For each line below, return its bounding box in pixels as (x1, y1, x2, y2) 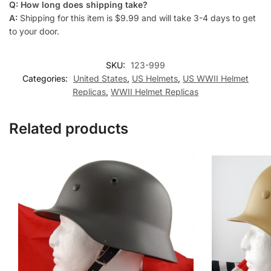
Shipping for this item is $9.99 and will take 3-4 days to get (18, 12, 256, 23)
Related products (9, 119, 128, 137)
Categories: (22, 73, 70, 83)
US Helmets (132, 73, 178, 83)
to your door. (9, 25, 59, 36)
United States (73, 73, 127, 83)
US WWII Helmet (183, 73, 249, 83)
